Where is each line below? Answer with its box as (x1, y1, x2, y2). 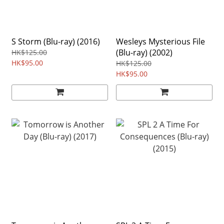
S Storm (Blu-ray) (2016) (11, 35, 100, 47)
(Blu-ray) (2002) (116, 46, 172, 58)
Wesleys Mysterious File (116, 35, 205, 47)
